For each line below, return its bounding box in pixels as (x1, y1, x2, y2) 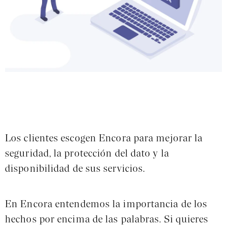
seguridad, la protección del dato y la (5, 149, 169, 160)
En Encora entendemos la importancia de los (5, 200, 208, 210)
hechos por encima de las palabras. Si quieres (5, 215, 209, 225)
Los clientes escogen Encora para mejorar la (5, 134, 203, 144)
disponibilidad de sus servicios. (5, 164, 146, 175)
